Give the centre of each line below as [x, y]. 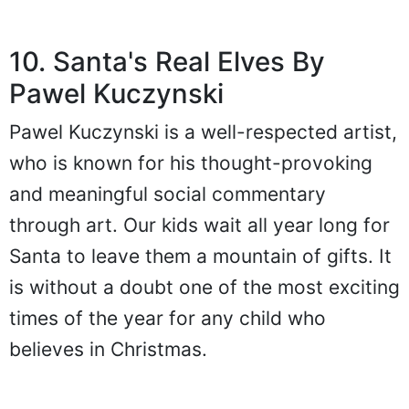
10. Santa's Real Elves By [167, 61]
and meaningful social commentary [168, 194]
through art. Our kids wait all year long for [199, 225]
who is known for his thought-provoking [191, 163]
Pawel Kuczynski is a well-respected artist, [203, 131]
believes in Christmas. [108, 349]
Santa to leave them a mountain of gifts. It [200, 256]
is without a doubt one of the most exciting [204, 287]
